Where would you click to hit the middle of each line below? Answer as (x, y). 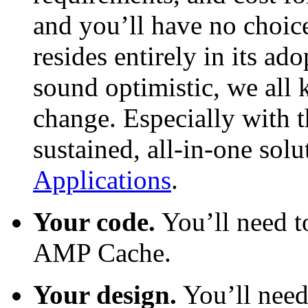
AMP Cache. (102, 253)
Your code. (94, 222)
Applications (102, 180)
